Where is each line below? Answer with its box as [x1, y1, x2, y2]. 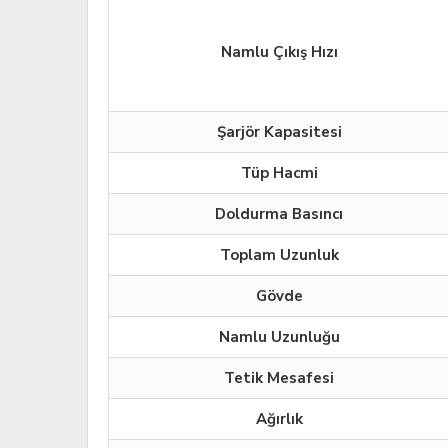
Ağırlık [255, 409, 303, 430]
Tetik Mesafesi [224, 368, 334, 389]
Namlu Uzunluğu [218, 327, 340, 348]
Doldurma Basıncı [215, 204, 343, 225]
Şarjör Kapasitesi [216, 122, 342, 143]
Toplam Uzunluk [219, 245, 339, 266]
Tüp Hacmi [240, 163, 318, 184]
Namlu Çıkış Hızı [220, 42, 338, 63]
